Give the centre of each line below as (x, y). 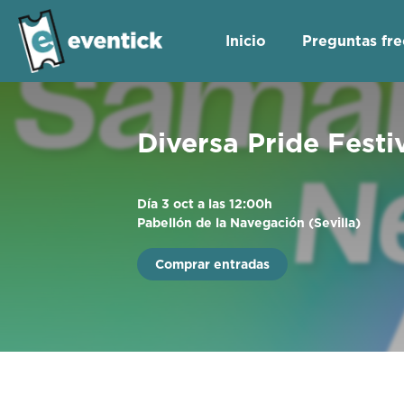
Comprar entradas (212, 264)
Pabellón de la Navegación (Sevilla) (249, 223)
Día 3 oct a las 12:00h (205, 204)
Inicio (246, 41)
